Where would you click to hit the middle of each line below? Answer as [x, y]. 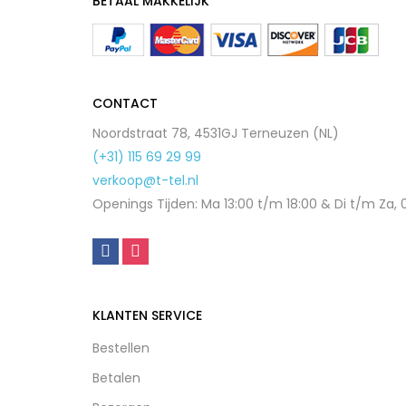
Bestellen [121, 348]
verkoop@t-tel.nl [145, 180]
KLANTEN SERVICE [147, 315]
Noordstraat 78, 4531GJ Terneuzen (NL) [216, 133]
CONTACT [125, 103]
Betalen [116, 377]
